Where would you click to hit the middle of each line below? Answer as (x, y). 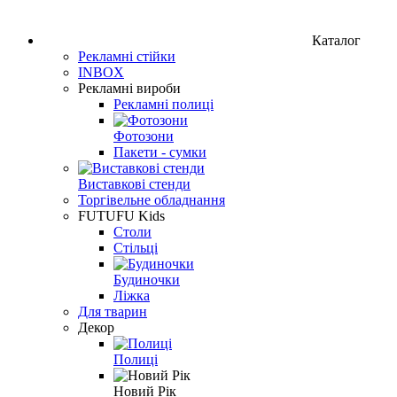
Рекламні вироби (129, 88)
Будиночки (147, 279)
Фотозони (144, 136)
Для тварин (113, 311)
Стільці (136, 247)
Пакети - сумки (160, 152)
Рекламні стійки (127, 56)
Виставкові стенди (134, 183)
